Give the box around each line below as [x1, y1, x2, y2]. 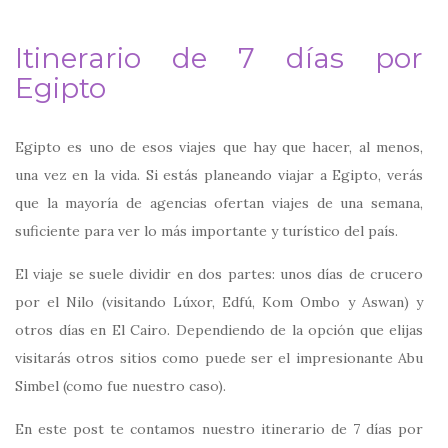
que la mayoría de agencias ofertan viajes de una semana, [15, 193, 423, 212]
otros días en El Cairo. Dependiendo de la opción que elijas [15, 320, 423, 339]
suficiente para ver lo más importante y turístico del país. [15, 221, 398, 240]
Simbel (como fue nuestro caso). [15, 376, 226, 395]
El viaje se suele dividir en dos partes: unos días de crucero [15, 264, 423, 283]
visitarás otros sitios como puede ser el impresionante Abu [15, 348, 423, 367]
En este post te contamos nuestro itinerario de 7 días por [15, 419, 423, 438]
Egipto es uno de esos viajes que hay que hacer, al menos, [15, 137, 423, 156]
